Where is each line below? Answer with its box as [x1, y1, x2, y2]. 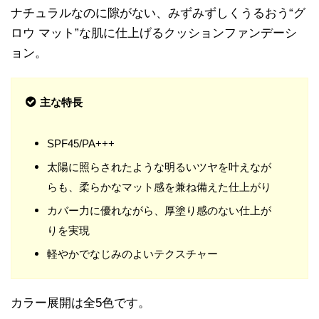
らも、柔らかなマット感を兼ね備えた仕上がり [47, 181, 271, 194]
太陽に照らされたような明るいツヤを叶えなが [47, 161, 271, 174]
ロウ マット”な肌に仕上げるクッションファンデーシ [11, 26, 297, 41]
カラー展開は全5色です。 [11, 296, 150, 310]
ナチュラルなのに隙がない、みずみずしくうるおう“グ [11, 6, 305, 21]
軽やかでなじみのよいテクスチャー [47, 248, 218, 261]
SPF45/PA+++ [47, 137, 115, 150]
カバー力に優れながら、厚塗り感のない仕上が [47, 204, 271, 217]
